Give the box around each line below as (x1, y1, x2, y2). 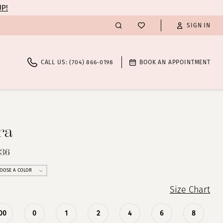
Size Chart (169, 186, 210, 196)
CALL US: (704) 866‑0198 (40, 59, 114, 66)
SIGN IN (187, 22, 211, 29)
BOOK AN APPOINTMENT (139, 59, 211, 66)
